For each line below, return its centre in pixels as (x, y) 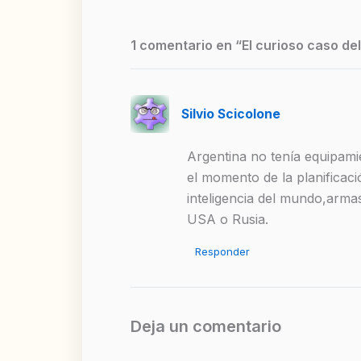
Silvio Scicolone (230, 114)
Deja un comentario (206, 327)
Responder (222, 252)
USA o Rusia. (228, 220)
